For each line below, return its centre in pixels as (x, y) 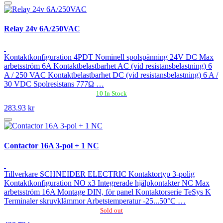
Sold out (111, 210)
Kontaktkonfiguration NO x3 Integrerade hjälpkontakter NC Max (107, 183)
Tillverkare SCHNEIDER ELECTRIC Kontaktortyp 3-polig (99, 174)
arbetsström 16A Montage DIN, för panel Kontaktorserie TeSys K (108, 192)
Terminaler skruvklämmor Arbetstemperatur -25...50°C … (95, 201)
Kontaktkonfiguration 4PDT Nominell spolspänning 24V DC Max (109, 57)
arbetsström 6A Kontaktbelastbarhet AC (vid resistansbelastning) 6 (108, 66)
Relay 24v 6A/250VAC (42, 29)
